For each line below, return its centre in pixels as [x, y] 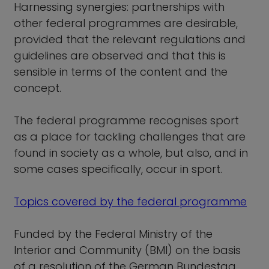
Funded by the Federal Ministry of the [113, 234]
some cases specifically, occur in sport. [118, 169]
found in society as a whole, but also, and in [131, 153]
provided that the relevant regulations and [130, 39]
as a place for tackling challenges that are [130, 136]
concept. [38, 88]
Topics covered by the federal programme [130, 201]
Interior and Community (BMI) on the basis [127, 250]
